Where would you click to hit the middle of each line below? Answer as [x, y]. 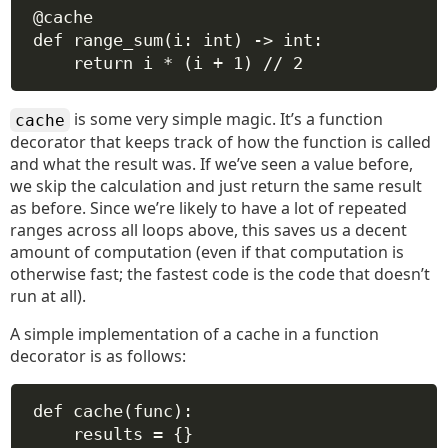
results [112, 434]
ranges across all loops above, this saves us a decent [208, 230]
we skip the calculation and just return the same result [216, 186]
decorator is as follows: [98, 356]
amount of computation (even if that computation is [207, 252]
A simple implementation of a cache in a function [194, 334]
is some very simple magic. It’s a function [226, 119]
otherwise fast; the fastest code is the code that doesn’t [220, 274]
